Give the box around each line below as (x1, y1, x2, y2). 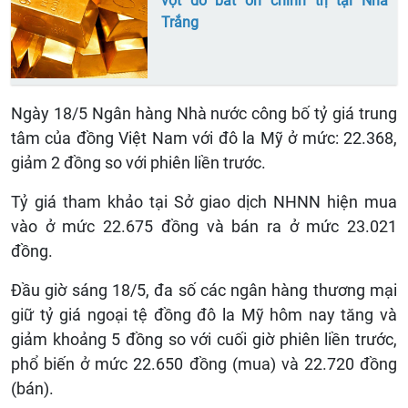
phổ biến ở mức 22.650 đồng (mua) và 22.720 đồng (11, 354, 397, 374)
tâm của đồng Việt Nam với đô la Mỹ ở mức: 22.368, (11, 128, 397, 148)
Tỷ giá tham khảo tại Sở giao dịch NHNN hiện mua (11, 192, 397, 212)
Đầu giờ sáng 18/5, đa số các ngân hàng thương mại (11, 280, 397, 301)
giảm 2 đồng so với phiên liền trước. (11, 153, 266, 173)
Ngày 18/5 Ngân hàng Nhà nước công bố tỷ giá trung (11, 104, 397, 124)
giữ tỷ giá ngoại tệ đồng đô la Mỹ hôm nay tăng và (11, 305, 397, 325)
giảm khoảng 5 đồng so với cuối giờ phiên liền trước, (11, 330, 397, 350)
